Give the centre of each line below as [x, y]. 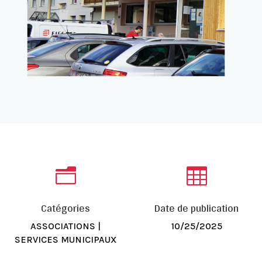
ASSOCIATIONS [63, 226]
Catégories [65, 208]
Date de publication [196, 208]
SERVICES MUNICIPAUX [65, 239]
